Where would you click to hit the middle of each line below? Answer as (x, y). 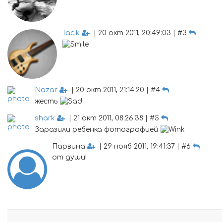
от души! (69, 157)
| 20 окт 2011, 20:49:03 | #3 (139, 33)
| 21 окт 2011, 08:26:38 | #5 (113, 118)
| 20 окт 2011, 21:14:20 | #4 (115, 90)
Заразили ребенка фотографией (97, 129)
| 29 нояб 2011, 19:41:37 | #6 (144, 146)
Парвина (70, 146)
